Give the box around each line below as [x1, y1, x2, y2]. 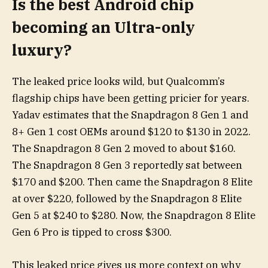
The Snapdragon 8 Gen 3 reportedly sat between [12, 159, 242, 172]
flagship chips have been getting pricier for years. [12, 92, 249, 105]
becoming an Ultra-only [12, 17, 195, 38]
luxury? [12, 40, 72, 60]
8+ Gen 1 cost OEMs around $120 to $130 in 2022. [12, 125, 251, 139]
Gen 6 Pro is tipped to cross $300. [12, 226, 172, 239]
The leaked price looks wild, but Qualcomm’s [12, 75, 225, 89]
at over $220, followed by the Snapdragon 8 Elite [12, 192, 242, 206]
